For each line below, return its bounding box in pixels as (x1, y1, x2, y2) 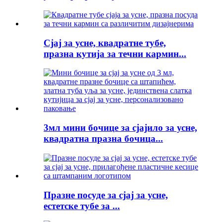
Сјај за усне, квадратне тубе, (44, 37, 166, 48)
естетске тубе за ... (44, 200, 120, 211)
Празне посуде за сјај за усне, (44, 189, 168, 200)
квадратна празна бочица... (44, 133, 163, 144)
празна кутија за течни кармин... (44, 48, 186, 59)
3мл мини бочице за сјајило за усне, (44, 122, 197, 133)
